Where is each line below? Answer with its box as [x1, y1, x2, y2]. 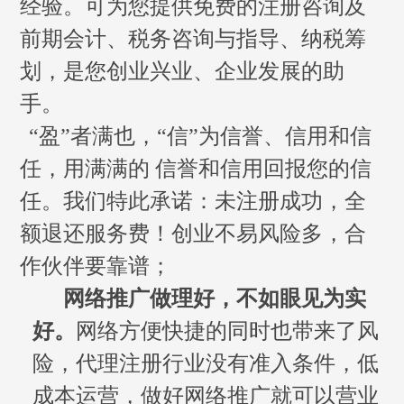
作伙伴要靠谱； [20, 253, 172, 278]
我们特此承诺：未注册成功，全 [63, 188, 367, 213]
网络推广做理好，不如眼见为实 [63, 286, 367, 310]
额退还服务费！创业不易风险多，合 [20, 221, 367, 245]
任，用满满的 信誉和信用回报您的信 [20, 156, 372, 180]
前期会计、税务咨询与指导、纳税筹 [20, 26, 367, 50]
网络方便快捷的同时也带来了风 [76, 318, 380, 343]
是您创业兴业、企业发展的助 [63, 59, 345, 83]
